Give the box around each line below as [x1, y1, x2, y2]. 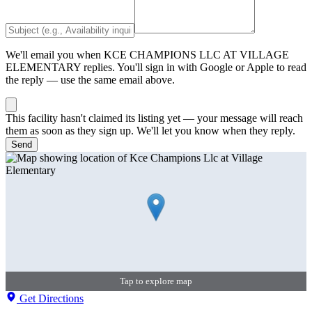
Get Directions [17, 292, 84, 304]
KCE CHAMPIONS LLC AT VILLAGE [104, 48, 289, 61]
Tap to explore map [120, 275, 192, 286]
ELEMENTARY [6, 61, 81, 73]
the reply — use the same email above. [6, 73, 175, 86]
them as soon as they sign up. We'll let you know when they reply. [6, 124, 295, 136]
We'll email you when [6, 48, 104, 61]
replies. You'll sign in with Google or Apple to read [81, 61, 306, 73]
